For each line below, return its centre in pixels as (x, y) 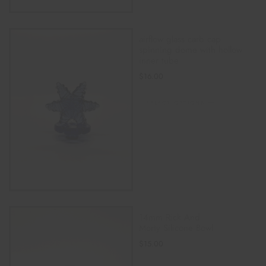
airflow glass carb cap (180, 39)
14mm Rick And (170, 217)
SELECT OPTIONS (175, 103)
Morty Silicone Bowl (178, 228)
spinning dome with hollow (191, 50)
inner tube (159, 61)
